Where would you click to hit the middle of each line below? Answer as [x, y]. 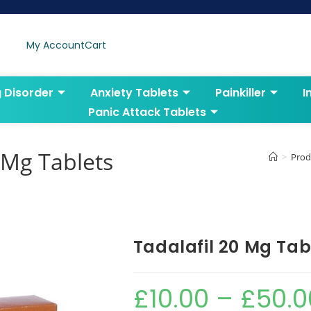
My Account [56, 45]
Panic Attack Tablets [148, 112]
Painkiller [240, 93]
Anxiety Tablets [134, 93]
